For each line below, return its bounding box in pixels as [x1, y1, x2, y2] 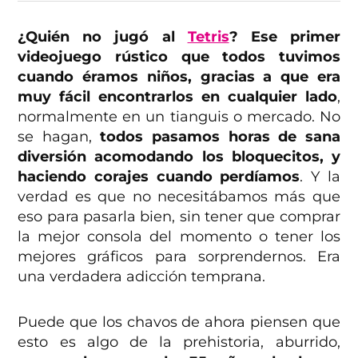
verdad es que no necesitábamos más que [18, 188, 340, 206]
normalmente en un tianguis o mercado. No [18, 108, 340, 126]
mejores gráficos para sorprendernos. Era [18, 248, 340, 266]
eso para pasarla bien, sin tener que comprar [18, 208, 340, 226]
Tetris [187, 28, 229, 46]
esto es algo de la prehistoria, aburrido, [18, 333, 340, 352]
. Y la [300, 168, 340, 186]
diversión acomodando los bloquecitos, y [18, 148, 340, 166]
